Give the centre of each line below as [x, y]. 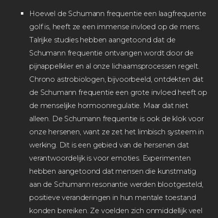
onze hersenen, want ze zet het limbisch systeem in [117, 132]
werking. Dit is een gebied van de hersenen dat [109, 145]
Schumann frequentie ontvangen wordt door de [112, 53]
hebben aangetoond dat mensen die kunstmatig [113, 171]
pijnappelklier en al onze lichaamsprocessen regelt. [114, 66]
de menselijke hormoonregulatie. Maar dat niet [109, 105]
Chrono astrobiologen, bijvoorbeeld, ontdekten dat [117, 79]
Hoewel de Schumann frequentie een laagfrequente [118, 13]
